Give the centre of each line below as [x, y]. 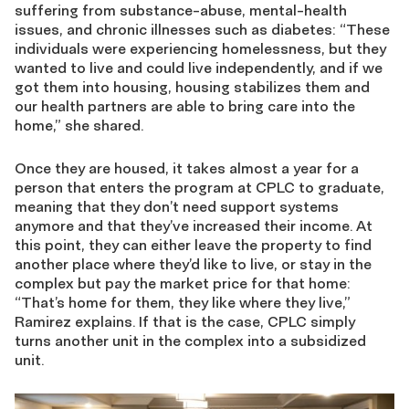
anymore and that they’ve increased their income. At [194, 226]
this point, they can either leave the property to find [193, 245]
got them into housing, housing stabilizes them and [192, 87]
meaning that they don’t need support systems [177, 207]
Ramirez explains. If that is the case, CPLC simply [185, 322]
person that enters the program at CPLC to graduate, [199, 188]
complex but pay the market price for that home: [183, 283]
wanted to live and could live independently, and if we [199, 68]
